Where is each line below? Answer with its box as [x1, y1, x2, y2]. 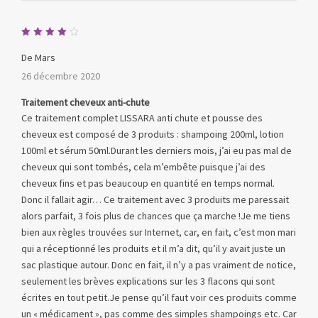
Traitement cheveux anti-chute [21, 96, 150, 109]
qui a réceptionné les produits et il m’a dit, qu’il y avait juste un [21, 242, 285, 256]
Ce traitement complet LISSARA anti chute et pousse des [21, 111, 263, 125]
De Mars [21, 51, 55, 65]
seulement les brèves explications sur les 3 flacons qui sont [21, 275, 275, 288]
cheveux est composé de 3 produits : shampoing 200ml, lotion [21, 128, 284, 141]
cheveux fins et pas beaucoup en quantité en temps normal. [21, 177, 275, 190]
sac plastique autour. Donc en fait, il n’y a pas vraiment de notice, [21, 258, 296, 272]
